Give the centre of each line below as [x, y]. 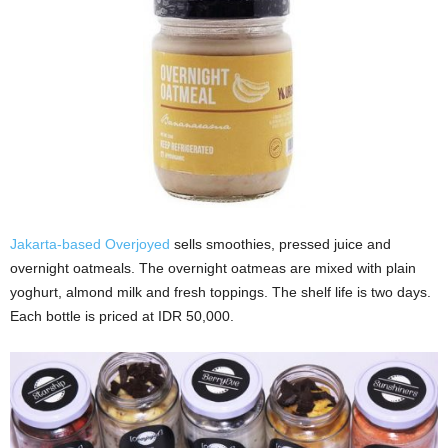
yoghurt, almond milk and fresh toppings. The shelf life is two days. [220, 292]
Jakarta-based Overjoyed [90, 244]
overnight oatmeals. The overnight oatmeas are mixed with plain [213, 268]
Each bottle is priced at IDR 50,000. [122, 316]
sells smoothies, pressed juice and [280, 244]
